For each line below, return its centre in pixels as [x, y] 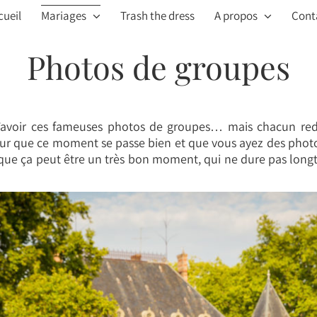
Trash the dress [157, 16]
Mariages [63, 16]
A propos [236, 16]
